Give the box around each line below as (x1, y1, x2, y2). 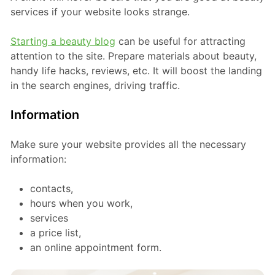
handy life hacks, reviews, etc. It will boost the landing (10, 64, 262, 77)
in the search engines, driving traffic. (10, 79, 180, 92)
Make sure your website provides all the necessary (10, 138, 246, 151)
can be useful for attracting (115, 35, 246, 48)
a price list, (29, 227, 81, 239)
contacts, (29, 182, 73, 195)
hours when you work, (29, 197, 133, 210)
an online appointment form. (29, 241, 161, 254)
